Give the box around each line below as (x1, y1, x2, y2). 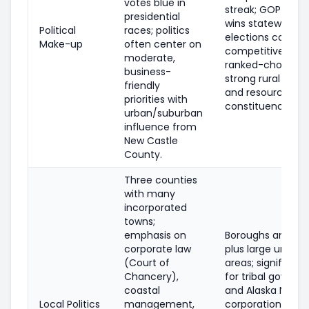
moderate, (124, 50, 175, 65)
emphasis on (124, 228, 186, 242)
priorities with (124, 92, 188, 106)
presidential (124, 9, 180, 23)
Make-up (39, 37, 83, 51)
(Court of (124, 255, 170, 270)
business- (124, 64, 171, 79)
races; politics (124, 23, 190, 37)
